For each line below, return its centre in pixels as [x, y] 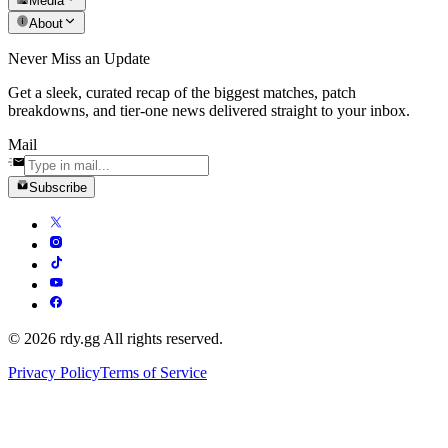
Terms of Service [153, 373]
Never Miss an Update [79, 58]
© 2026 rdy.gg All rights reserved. [115, 339]
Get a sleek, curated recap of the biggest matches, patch [182, 92]
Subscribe [58, 188]
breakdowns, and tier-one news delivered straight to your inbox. [209, 110]
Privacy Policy [54, 373]
